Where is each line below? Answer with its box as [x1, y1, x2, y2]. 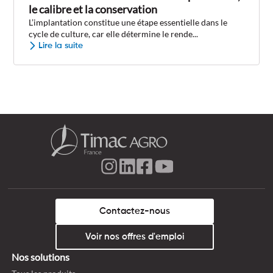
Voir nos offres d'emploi [85, 232, 185, 241]
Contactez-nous [99, 206, 170, 216]
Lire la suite [38, 41, 83, 51]
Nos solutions [12, 250, 70, 263]
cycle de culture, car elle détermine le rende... [29, 29, 199, 40]
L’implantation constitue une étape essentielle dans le [29, 17, 228, 28]
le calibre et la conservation [29, 3, 158, 16]
